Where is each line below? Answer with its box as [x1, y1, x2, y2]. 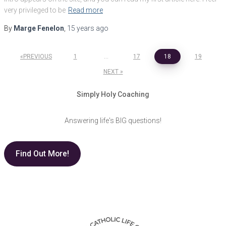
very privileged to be [4, 6, 66, 14]
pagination [4, 67, 52, 79]
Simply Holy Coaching [77, 90, 149, 98]
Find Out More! [15, 149, 69, 159]
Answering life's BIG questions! [65, 116, 161, 125]
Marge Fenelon [14, 24, 64, 32]
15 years [67, 24, 94, 32]
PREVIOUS [23, 52, 52, 60]
